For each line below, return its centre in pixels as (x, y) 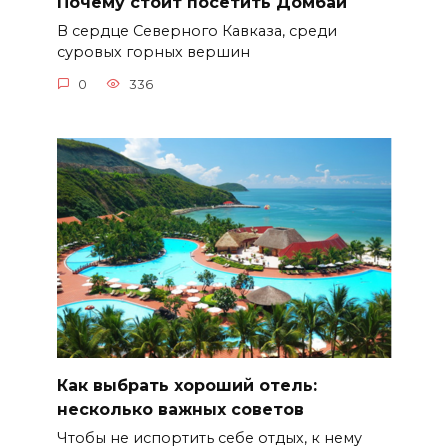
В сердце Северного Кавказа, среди (196, 31)
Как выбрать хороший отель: (186, 385)
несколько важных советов (180, 409)
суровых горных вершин (153, 52)
